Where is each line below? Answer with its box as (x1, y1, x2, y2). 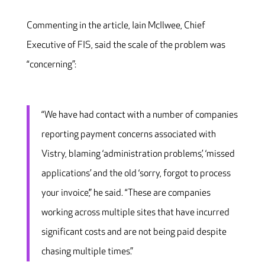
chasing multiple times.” (41, 245, 133, 257)
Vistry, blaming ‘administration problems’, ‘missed (41, 148, 235, 160)
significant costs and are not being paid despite (41, 226, 227, 238)
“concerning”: (26, 59, 78, 70)
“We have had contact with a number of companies (41, 109, 238, 121)
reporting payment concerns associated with (41, 128, 216, 140)
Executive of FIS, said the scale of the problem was (26, 39, 225, 51)
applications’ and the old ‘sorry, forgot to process (41, 167, 231, 179)
